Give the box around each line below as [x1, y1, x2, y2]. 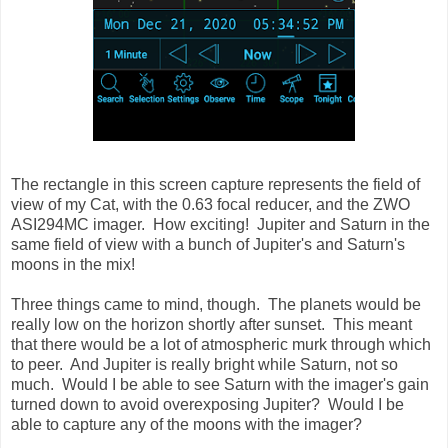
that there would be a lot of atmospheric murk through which [11, 336, 431, 354]
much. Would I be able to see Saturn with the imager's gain [11, 376, 429, 394]
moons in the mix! [11, 256, 135, 274]
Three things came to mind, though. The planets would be [11, 296, 421, 314]
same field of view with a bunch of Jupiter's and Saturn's [11, 236, 405, 254]
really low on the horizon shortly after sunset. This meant [11, 316, 412, 334]
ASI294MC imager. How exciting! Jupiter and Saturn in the [11, 216, 430, 234]
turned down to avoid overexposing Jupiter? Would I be [11, 396, 404, 414]
